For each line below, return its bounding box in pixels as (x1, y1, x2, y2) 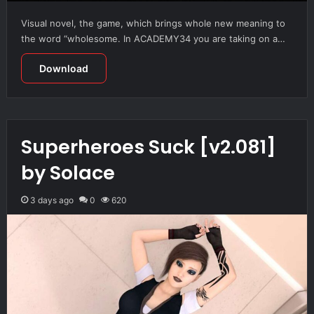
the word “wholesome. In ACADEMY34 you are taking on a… (20, 32, 285, 44)
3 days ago (29, 194, 74, 205)
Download (39, 62, 88, 74)
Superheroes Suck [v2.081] (20, 133, 276, 160)
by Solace (20, 159, 115, 186)
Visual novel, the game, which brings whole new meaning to (20, 17, 285, 29)
